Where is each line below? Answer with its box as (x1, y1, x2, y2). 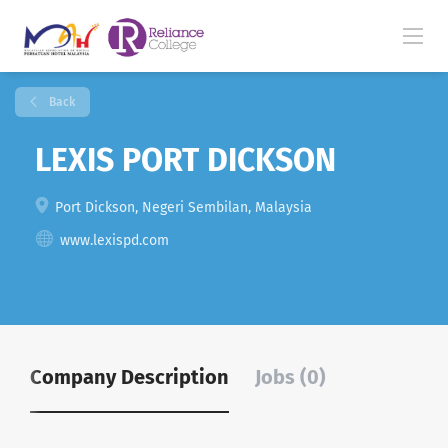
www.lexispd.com (60, 232, 169, 249)
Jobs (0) (255, 365, 326, 389)
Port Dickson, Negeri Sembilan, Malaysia (51, 199, 312, 216)
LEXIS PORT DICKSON (35, 141, 336, 179)
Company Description (30, 365, 229, 389)
